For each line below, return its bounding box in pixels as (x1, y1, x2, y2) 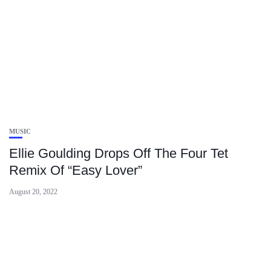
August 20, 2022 (9, 188, 57, 196)
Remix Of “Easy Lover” (9, 163, 142, 178)
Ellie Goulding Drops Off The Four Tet (9, 146, 228, 161)
